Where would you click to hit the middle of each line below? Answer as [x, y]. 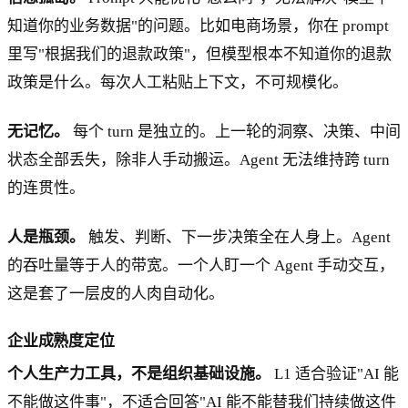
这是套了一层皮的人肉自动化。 [116, 294]
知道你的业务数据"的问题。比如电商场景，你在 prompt [198, 26]
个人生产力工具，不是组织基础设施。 [139, 374]
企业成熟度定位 [61, 342]
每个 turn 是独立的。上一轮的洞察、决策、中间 [235, 132]
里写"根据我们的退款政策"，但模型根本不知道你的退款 [199, 55]
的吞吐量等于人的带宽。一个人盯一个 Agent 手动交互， [201, 266]
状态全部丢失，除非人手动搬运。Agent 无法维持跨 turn [199, 160]
